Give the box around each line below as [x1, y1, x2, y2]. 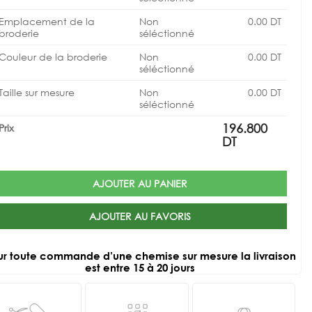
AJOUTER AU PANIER [93, 177, 187, 190]
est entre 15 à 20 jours [85, 261, 195, 274]
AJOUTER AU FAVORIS [89, 210, 191, 223]
